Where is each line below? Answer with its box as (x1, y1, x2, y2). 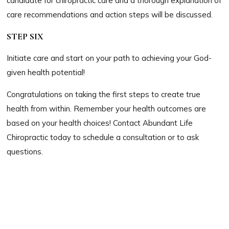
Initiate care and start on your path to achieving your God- (7, 53, 212, 63)
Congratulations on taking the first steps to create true (7, 89, 201, 99)
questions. (7, 146, 43, 156)
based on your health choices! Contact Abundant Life (7, 118, 193, 128)
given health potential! (7, 67, 85, 77)
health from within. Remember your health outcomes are (7, 103, 207, 113)
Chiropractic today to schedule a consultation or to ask (7, 132, 199, 142)
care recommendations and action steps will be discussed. (7, 9, 213, 19)
